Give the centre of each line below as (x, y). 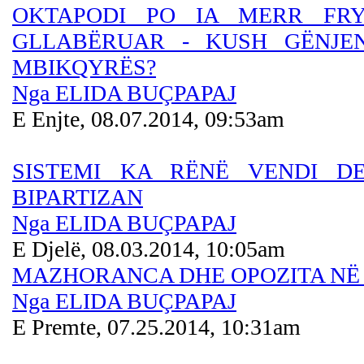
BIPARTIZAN (78, 197)
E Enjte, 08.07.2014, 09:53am (148, 119)
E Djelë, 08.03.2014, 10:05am (149, 249)
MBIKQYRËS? (84, 67)
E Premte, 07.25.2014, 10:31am (156, 327)
